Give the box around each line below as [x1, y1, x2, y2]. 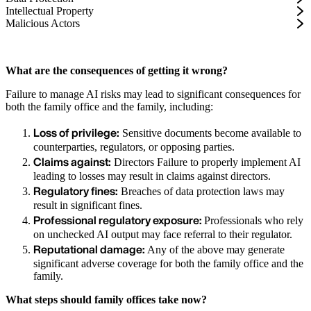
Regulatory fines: [33, 183, 118, 200]
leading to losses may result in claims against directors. [33, 170, 271, 183]
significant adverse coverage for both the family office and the [33, 258, 303, 270]
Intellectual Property [6, 5, 94, 17]
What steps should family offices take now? [6, 294, 207, 306]
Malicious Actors [6, 17, 80, 30]
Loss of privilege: [33, 124, 119, 142]
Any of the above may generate [147, 244, 285, 256]
